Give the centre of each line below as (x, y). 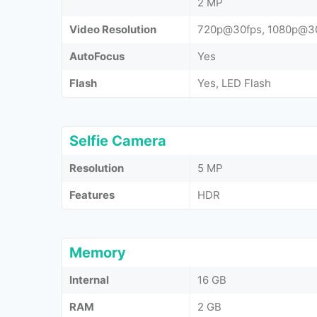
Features (92, 195)
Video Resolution (113, 29)
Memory (98, 253)
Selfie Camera (118, 141)
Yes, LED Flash (234, 83)
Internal (89, 280)
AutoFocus (97, 56)
